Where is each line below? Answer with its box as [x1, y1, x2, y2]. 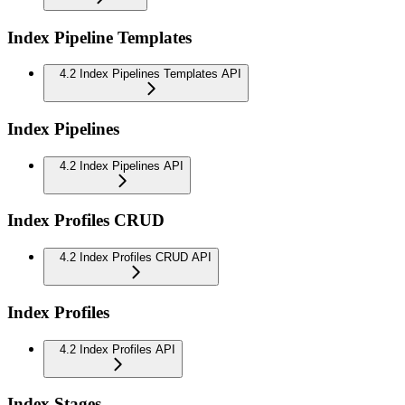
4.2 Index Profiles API [60, 342, 175, 356]
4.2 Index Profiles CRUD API [60, 250, 212, 265]
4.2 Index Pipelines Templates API [60, 67, 241, 81]
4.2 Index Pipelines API [60, 158, 184, 173]
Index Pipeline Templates [7, 27, 192, 47]
